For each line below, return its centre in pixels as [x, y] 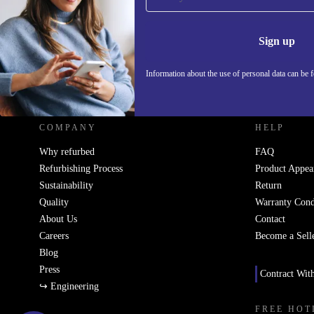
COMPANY [68, 128]
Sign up [277, 41]
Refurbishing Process [81, 169]
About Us [58, 219]
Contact [270, 219]
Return [268, 185]
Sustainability [66, 185]
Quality [54, 202]
